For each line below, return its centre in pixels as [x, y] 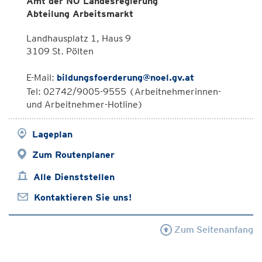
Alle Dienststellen [74, 177]
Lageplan [52, 134]
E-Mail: [42, 77]
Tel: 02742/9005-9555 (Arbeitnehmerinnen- [124, 92]
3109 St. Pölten [60, 51]
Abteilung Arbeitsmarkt [80, 14]
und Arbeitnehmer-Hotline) [85, 104]
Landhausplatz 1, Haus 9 [79, 38]
